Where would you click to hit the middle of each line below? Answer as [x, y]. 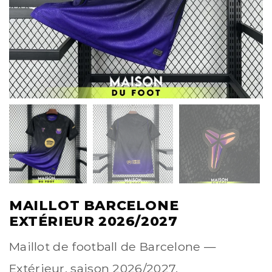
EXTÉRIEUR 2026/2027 [93, 222]
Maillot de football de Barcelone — [113, 247]
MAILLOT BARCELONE [94, 206]
